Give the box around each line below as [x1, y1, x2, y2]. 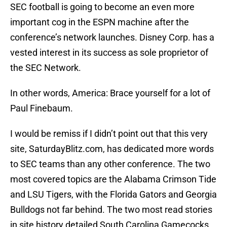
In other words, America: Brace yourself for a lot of [10, 88, 210, 99]
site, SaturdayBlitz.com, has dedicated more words [10, 143, 214, 155]
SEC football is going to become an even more [10, 2, 195, 13]
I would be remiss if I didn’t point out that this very [10, 128, 208, 139]
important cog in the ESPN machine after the [10, 17, 189, 28]
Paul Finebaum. [10, 103, 73, 114]
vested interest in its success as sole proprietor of [10, 47, 208, 58]
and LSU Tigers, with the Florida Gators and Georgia [10, 189, 217, 200]
